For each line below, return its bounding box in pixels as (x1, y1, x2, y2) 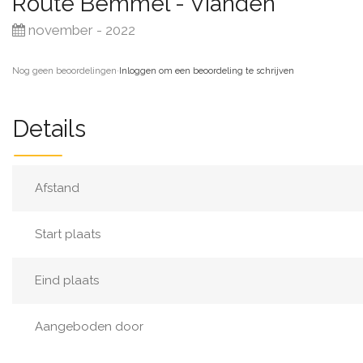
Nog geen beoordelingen (12, 66, 117, 76)
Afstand (35, 181, 79, 195)
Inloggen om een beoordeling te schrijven (119, 66, 294, 76)
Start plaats (35, 227, 100, 241)
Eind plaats (35, 273, 99, 288)
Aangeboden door (35, 319, 143, 334)
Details (12, 115, 86, 143)
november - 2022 (25, 22, 135, 38)
